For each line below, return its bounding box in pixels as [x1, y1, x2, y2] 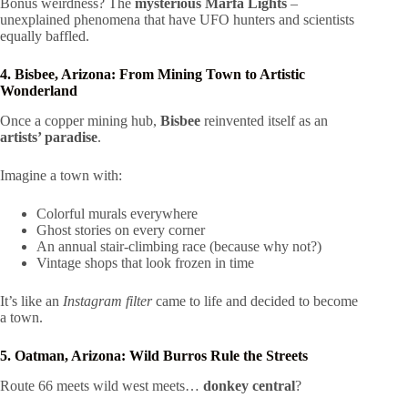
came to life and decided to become [152, 293, 358, 310]
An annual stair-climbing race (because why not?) [36, 239, 321, 255]
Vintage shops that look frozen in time [36, 255, 254, 271]
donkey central [203, 378, 295, 394]
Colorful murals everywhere [36, 206, 198, 222]
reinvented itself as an [200, 113, 328, 129]
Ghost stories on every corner [36, 222, 205, 239]
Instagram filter [63, 293, 152, 310]
